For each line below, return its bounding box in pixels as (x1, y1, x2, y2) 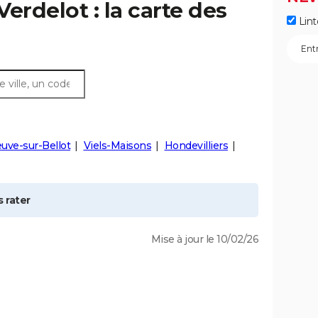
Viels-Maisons (83, 139, 151, 152)
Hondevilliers (164, 139, 228, 152)
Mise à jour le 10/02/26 (150, 233, 258, 246)
